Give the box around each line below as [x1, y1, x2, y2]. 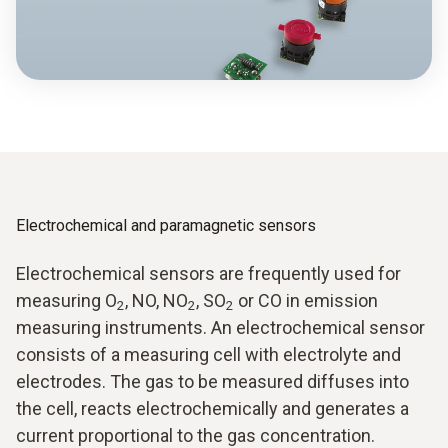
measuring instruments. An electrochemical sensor [16, 316, 425, 338]
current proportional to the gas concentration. [16, 424, 375, 446]
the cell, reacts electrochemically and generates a [16, 397, 409, 419]
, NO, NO [125, 289, 188, 311]
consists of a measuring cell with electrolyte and [16, 343, 401, 365]
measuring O [16, 289, 117, 311]
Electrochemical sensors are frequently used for [16, 262, 401, 284]
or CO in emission [234, 289, 378, 311]
